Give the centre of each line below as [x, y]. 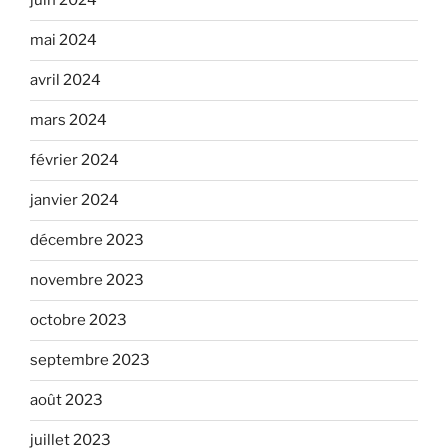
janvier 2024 [74, 200]
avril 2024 [65, 80]
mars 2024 [68, 120]
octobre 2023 [78, 320]
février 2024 [74, 160]
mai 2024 [63, 40]
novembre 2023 [87, 280]
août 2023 [66, 400]
